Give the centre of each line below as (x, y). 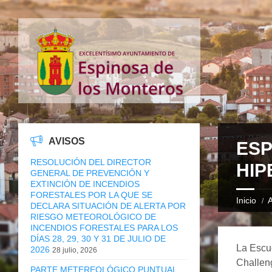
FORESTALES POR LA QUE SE (91, 195)
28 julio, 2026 (75, 250)
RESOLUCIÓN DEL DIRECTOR (91, 162)
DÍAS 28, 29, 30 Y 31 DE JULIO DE (98, 238)
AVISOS (67, 141)
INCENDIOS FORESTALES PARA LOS (104, 227)
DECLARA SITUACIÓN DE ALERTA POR (108, 206)
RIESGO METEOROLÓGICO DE (93, 216)
